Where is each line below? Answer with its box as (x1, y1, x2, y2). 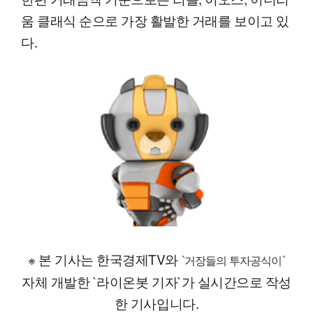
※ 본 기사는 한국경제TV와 (28, 249, 182, 269)
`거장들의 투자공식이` (181, 255, 285, 268)
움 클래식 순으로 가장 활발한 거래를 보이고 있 (21, 10, 289, 29)
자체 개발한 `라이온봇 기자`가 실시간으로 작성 (22, 272, 291, 291)
